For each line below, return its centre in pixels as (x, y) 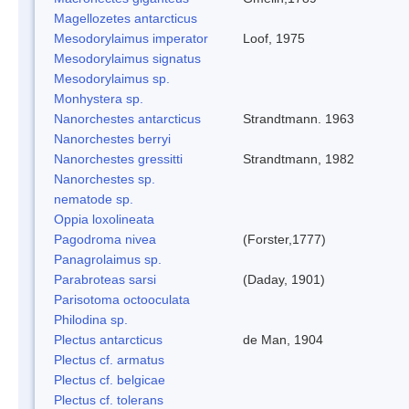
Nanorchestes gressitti (118, 158)
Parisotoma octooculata (122, 299)
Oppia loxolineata (104, 219)
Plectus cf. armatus (109, 359)
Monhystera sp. (99, 98)
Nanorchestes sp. (105, 178)
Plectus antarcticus (108, 339)
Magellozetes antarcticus (126, 18)
